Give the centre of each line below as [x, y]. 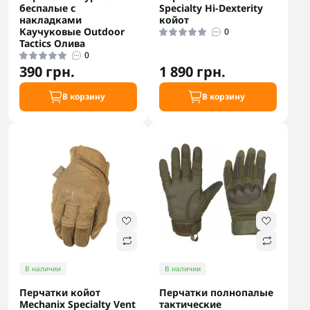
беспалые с [47, 8]
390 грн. [47, 72]
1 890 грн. [192, 72]
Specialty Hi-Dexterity [211, 8]
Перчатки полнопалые [216, 292]
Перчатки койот [60, 292]
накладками [51, 20]
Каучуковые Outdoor [72, 31]
